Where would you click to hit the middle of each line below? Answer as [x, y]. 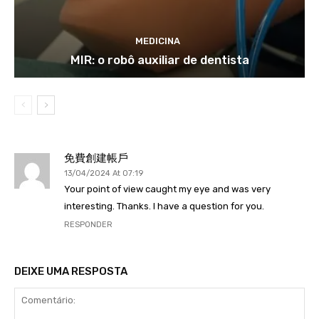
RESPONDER [88, 224]
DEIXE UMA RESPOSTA [71, 271]
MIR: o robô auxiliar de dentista [159, 59]
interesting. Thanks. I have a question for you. [164, 206]
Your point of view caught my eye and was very [167, 189]
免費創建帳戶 [96, 158]
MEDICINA [158, 41]
